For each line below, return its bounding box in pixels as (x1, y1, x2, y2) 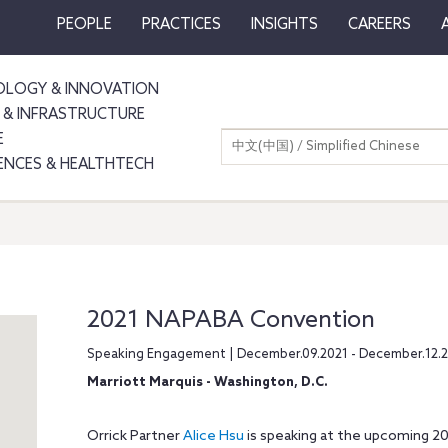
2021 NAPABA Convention (86, 306, 375, 335)
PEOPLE (56, 16, 112, 34)
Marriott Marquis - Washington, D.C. (86, 375, 328, 390)
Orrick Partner (86, 428, 183, 445)
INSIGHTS (250, 16, 318, 34)
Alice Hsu (182, 428, 244, 445)
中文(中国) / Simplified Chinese (232, 139, 420, 154)
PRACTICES (141, 16, 221, 34)
